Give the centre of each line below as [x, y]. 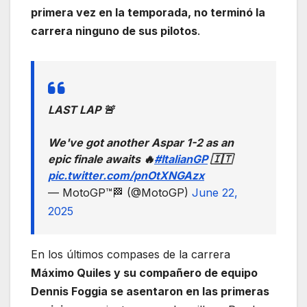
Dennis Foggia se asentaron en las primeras [150, 291]
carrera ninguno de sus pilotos [114, 30]
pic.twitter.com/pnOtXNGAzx [126, 175]
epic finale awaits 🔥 [101, 159]
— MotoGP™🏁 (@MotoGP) [120, 192]
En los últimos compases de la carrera [131, 254]
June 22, [215, 192]
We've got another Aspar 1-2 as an [141, 142]
